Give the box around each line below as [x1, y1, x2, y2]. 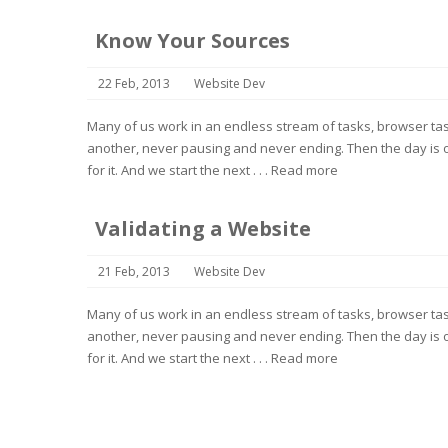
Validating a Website [95, 214, 311, 242]
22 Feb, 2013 [98, 74, 170, 92]
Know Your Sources [95, 26, 290, 54]
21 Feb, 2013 [98, 262, 170, 280]
